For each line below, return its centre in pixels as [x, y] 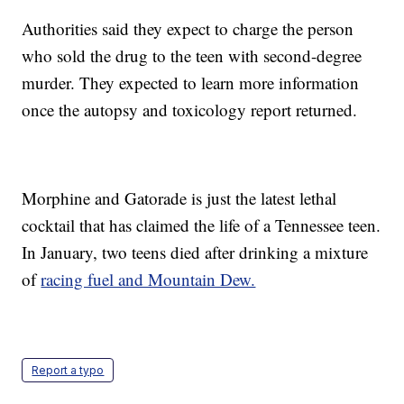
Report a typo [68, 371]
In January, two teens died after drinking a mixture [195, 252]
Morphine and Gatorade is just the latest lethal [179, 198]
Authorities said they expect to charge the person [188, 29]
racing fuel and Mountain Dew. [148, 280]
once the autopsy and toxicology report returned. [190, 110]
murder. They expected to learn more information [191, 83]
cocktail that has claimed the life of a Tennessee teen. [202, 225]
